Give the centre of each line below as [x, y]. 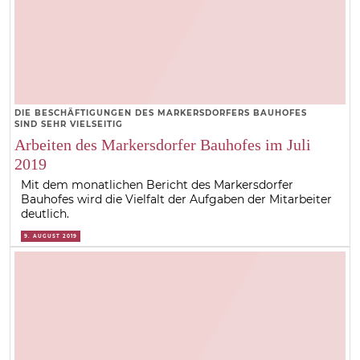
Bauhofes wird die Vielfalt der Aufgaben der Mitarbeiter [177, 199]
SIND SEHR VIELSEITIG [68, 124]
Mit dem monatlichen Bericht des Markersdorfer [157, 184]
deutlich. [45, 213]
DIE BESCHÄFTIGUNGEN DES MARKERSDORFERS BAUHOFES [160, 112]
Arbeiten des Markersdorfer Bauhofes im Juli [162, 144]
